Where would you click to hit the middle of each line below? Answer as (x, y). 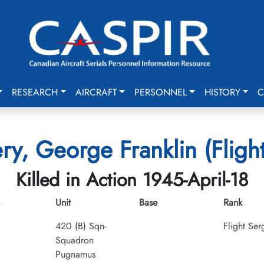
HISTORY (222, 92)
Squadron (74, 240)
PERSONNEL (160, 92)
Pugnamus (75, 254)
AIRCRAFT (96, 92)
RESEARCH (35, 92)
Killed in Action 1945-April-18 (132, 180)
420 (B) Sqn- (80, 226)
